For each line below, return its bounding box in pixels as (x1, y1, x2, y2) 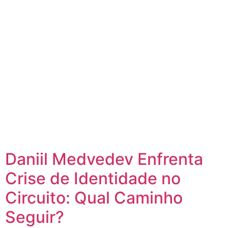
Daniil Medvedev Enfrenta (5, 149, 203, 169)
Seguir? (5, 207, 64, 227)
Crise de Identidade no (5, 168, 181, 188)
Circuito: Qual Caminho (5, 187, 183, 208)
